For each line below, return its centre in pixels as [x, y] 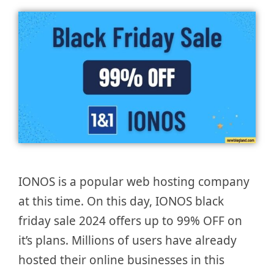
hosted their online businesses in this [121, 260]
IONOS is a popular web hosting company [134, 182]
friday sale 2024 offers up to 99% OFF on [130, 221]
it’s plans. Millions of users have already [128, 241]
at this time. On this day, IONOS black [121, 202]
